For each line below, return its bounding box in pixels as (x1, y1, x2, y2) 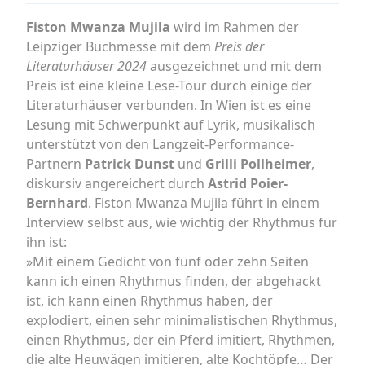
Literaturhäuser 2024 (26, 57, 147, 75)
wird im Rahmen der (170, 18, 299, 36)
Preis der (214, 37, 264, 55)
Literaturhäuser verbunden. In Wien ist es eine (26, 96, 311, 114)
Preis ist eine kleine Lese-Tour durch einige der (26, 77, 312, 95)
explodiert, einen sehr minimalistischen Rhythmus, (26, 311, 337, 329)
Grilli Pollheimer (205, 155, 311, 173)
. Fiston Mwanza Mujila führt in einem (88, 194, 319, 212)
